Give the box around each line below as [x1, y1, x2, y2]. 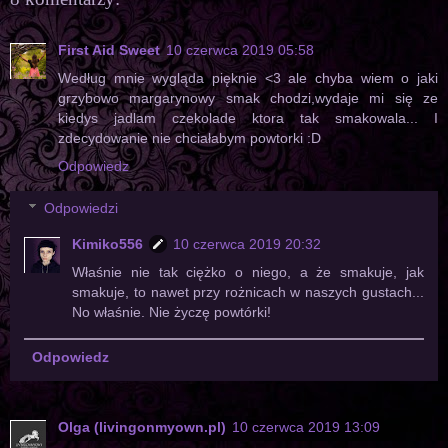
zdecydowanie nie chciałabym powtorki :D [58, 130, 321, 147]
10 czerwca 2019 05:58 [166, 42, 314, 59]
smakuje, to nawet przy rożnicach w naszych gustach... [72, 283, 424, 300]
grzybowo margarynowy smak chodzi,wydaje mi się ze [58, 90, 438, 107]
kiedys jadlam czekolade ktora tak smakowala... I [58, 110, 438, 127]
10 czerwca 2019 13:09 [232, 418, 380, 435]
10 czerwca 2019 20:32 [173, 235, 322, 252]
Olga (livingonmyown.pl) [58, 418, 226, 435]
